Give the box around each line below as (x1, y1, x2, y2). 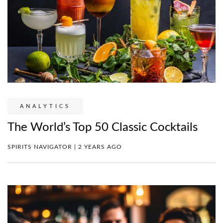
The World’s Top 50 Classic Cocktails (7, 121, 198, 133)
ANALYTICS (20, 103, 71, 109)
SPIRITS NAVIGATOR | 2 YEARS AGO (7, 143, 122, 150)
